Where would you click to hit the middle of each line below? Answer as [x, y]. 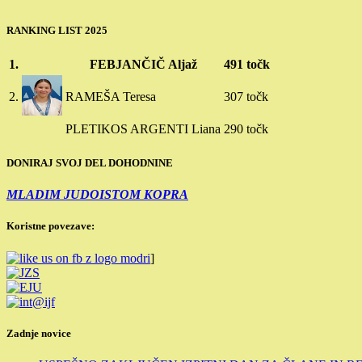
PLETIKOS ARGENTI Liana [143, 128]
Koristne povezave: [51, 226]
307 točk [246, 96]
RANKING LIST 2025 [57, 30]
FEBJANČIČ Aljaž [143, 64]
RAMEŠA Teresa [111, 96]
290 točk [246, 128]
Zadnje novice [39, 333]
